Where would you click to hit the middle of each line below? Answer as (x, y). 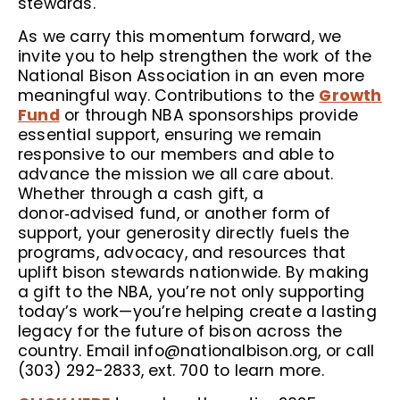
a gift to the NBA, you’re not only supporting (192, 292)
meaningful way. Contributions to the (169, 95)
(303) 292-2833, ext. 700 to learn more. (171, 370)
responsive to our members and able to (176, 154)
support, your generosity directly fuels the (184, 233)
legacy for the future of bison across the (180, 331)
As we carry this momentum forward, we (180, 36)
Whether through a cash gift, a (141, 193)
